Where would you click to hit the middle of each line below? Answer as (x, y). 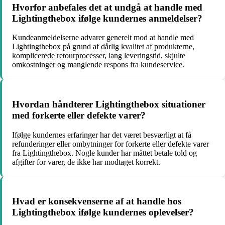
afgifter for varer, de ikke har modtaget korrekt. (86, 162)
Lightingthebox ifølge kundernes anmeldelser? (107, 18)
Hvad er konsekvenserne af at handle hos (97, 201)
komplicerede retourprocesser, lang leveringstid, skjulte (99, 56)
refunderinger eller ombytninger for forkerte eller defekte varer (110, 144)
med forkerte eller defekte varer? (79, 115)
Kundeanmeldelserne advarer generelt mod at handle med (103, 38)
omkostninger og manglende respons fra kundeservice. (98, 65)
